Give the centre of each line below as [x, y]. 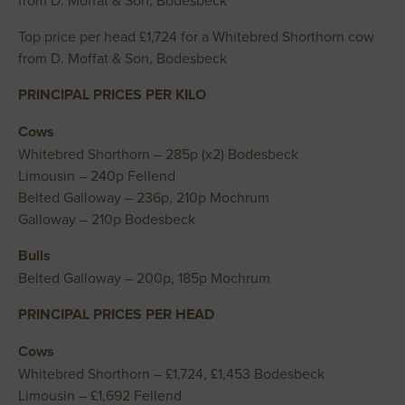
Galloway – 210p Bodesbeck [107, 219]
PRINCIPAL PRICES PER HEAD [116, 314]
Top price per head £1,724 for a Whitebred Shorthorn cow [196, 36]
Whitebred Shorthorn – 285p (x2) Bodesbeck [158, 154]
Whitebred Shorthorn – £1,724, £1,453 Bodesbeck [171, 373]
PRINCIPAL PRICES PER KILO [112, 94]
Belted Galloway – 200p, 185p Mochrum [144, 278]
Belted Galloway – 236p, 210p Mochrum [144, 197]
